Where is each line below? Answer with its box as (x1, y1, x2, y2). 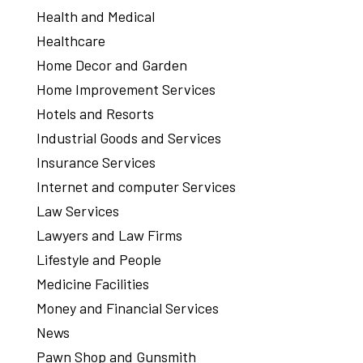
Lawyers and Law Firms (36, 226, 182, 245)
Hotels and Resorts (36, 105, 154, 123)
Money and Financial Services (36, 299, 219, 318)
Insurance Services (36, 153, 156, 172)
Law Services (36, 202, 119, 220)
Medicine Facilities (36, 275, 149, 293)
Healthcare (36, 32, 105, 50)
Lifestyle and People (36, 250, 161, 269)
